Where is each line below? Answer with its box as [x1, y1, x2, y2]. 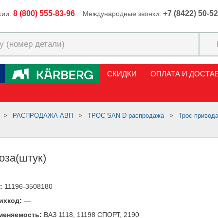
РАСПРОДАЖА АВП [17, 112, 73, 119]
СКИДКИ [107, 70, 137, 78]
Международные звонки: [83, 10, 163, 18]
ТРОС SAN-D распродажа [91, 112, 164, 119]
